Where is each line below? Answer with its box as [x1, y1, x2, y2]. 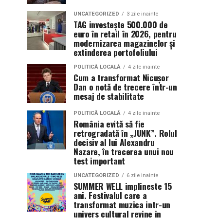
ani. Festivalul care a [73, 189, 147, 201]
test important [73, 154, 126, 167]
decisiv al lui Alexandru [73, 136, 155, 148]
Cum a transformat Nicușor [73, 71, 169, 84]
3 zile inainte [127, 11, 158, 17]
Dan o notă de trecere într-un [73, 80, 177, 93]
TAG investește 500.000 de [73, 18, 168, 31]
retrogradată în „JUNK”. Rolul [73, 127, 177, 139]
